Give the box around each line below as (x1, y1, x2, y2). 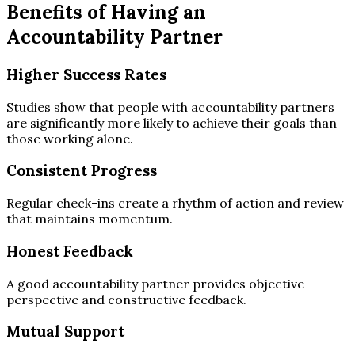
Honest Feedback (6, 241, 133, 261)
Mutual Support (6, 322, 124, 342)
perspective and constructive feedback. (6, 291, 246, 307)
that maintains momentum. (6, 211, 173, 227)
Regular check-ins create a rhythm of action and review (6, 195, 344, 212)
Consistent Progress (6, 161, 157, 181)
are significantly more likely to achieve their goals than (6, 114, 337, 131)
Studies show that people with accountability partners (6, 98, 334, 115)
